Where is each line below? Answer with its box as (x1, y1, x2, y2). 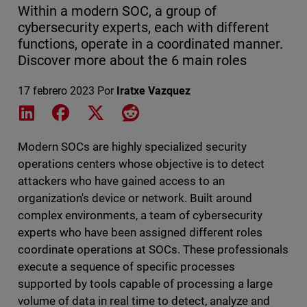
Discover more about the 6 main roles (17, 52, 247, 69)
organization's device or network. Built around (17, 191, 253, 206)
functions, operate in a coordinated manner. (17, 36, 284, 53)
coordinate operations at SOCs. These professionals (17, 243, 289, 257)
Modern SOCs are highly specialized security (17, 140, 247, 154)
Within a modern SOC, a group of (17, 3, 217, 20)
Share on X (106, 105, 160, 119)
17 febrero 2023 (17, 84, 95, 98)
